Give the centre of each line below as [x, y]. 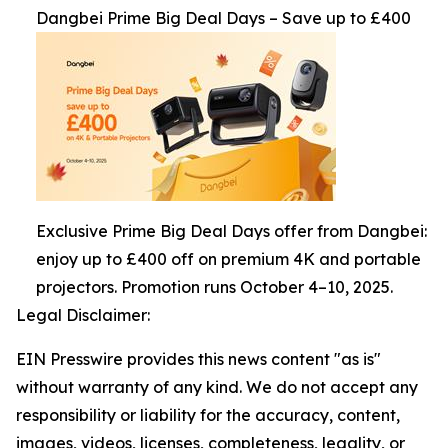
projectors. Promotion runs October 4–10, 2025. [214, 287]
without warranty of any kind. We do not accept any [217, 387]
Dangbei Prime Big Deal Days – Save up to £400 [223, 18]
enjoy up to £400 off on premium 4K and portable [228, 259]
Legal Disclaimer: [83, 315]
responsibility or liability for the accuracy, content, [208, 415]
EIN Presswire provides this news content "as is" [198, 359]
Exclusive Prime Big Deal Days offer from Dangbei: [231, 231]
